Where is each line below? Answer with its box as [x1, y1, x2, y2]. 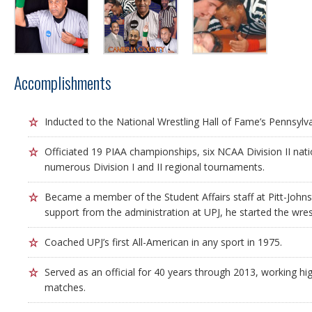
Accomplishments [14, 70, 111, 95]
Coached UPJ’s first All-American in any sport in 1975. [45, 235, 282, 249]
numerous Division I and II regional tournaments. [45, 160, 265, 173]
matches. [45, 281, 86, 294]
